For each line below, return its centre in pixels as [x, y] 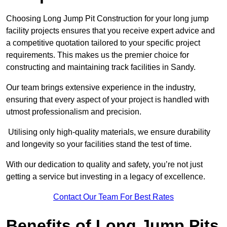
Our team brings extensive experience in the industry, [101, 88]
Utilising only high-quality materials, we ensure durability [108, 132]
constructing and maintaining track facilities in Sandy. [101, 67]
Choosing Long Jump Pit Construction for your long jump [107, 19]
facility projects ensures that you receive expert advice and [110, 31]
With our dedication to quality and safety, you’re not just [104, 165]
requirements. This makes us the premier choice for [98, 55]
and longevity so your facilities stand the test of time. [99, 144]
